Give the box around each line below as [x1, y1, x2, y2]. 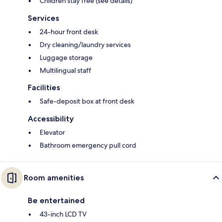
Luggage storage [40, 53, 93, 62]
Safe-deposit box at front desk [40, 97, 134, 106]
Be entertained [28, 196, 85, 206]
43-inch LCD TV [40, 210, 87, 219]
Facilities [28, 83, 60, 93]
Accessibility [28, 114, 74, 124]
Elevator [40, 128, 65, 137]
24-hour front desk [40, 27, 98, 37]
